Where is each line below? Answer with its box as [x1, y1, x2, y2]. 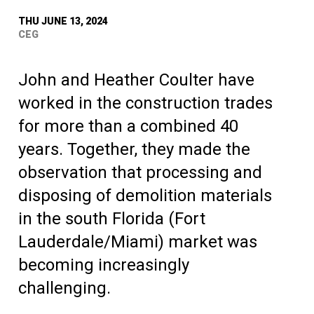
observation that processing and [18, 163, 262, 183]
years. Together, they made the [18, 139, 250, 160]
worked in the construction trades [18, 93, 273, 114]
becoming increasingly [18, 255, 189, 275]
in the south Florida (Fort [18, 209, 205, 229]
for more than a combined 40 [18, 116, 238, 137]
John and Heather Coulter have [18, 70, 254, 90]
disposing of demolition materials [18, 186, 272, 206]
